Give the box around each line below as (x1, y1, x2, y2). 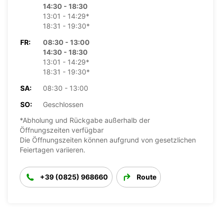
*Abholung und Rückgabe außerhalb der (20, 115, 150, 124)
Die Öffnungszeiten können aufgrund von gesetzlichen (20, 135, 196, 144)
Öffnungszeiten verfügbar (20, 125, 104, 134)
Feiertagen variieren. (20, 145, 85, 154)
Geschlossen (43, 100, 83, 109)
